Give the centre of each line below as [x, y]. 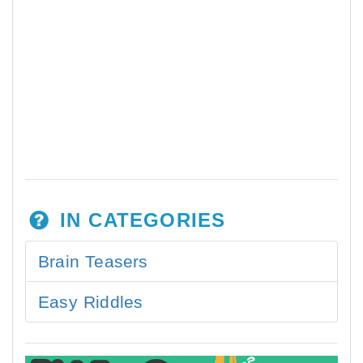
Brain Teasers [93, 261]
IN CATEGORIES [139, 220]
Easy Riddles [91, 302]
